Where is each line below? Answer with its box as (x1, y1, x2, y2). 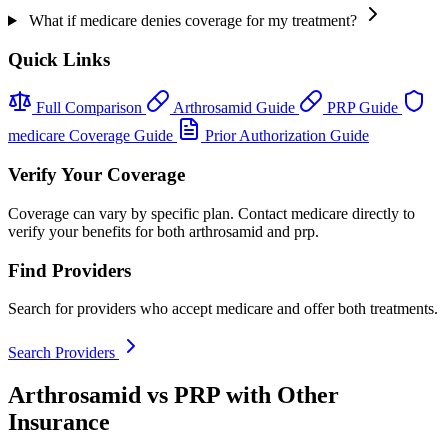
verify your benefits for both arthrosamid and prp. (8, 222, 319, 240)
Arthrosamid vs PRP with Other (8, 382, 339, 409)
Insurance (8, 409, 110, 436)
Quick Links (8, 48, 110, 70)
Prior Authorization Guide (201, 127, 369, 145)
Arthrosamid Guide (170, 99, 299, 117)
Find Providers (8, 259, 131, 281)
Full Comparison (32, 99, 146, 117)
